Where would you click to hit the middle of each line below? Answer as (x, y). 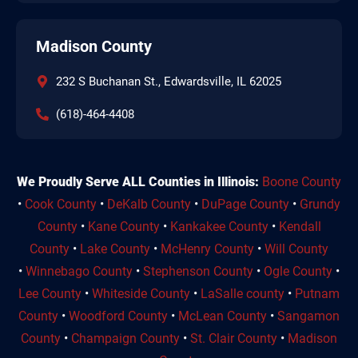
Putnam (317, 293)
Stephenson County (198, 271)
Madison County (94, 46)
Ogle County (298, 271)
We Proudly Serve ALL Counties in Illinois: (138, 181)
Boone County (302, 181)
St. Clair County (234, 338)
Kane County (123, 226)
